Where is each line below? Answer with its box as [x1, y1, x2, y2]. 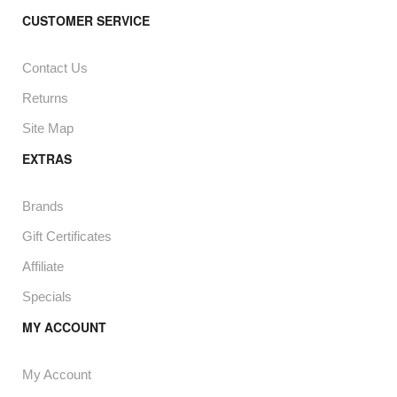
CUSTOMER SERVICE [22, 12, 150, 29]
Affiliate [22, 259, 64, 274]
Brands [22, 198, 64, 214]
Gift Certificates [22, 229, 112, 244]
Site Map [22, 121, 74, 136]
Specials [22, 289, 72, 304]
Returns [22, 90, 68, 105]
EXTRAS [22, 150, 72, 167]
